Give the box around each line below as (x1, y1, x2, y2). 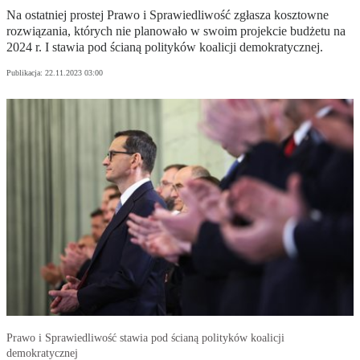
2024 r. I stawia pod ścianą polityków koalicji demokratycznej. (6, 40, 323, 55)
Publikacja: (6, 68, 45, 78)
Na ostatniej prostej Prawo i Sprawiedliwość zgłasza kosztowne (6, 8, 329, 22)
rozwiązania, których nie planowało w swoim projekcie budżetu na (6, 24, 346, 39)
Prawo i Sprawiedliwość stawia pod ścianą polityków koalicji (6, 332, 284, 345)
